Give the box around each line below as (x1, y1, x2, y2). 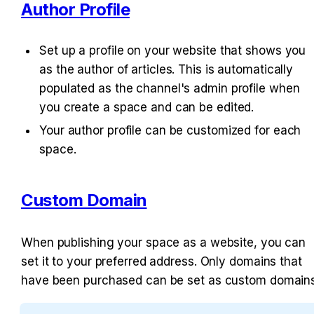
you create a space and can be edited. (39, 100, 254, 115)
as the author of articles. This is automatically (39, 62, 294, 77)
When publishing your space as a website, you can (21, 235, 306, 250)
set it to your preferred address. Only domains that (21, 254, 302, 269)
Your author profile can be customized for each (39, 123, 301, 138)
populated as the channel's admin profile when (39, 81, 300, 96)
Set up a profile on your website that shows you (39, 43, 306, 58)
